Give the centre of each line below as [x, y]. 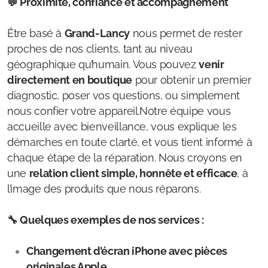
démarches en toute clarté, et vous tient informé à [130, 142]
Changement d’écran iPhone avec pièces [127, 251]
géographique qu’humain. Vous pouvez [103, 64]
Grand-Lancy [97, 33]
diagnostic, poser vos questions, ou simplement [124, 95]
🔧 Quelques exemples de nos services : [106, 220]
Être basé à [36, 33]
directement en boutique [70, 80]
